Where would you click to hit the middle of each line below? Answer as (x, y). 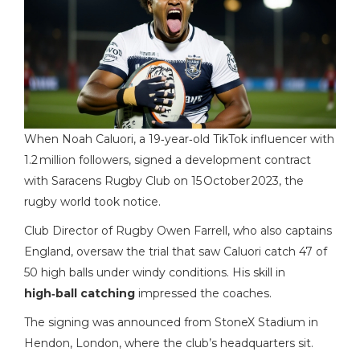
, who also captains (280, 231)
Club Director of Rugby (90, 231)
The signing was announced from (119, 323)
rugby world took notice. (92, 202)
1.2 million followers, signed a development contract (168, 160)
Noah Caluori (98, 139)
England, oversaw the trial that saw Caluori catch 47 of (176, 252)
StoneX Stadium (260, 323)
